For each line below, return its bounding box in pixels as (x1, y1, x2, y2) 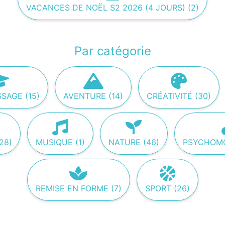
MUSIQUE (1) (35, 137, 85, 147)
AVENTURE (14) (63, 91, 123, 101)
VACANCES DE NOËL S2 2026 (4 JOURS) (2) (26, 3, 199, 13)
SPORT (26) (145, 183, 190, 193)
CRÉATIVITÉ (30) (147, 91, 211, 101)
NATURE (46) (108, 137, 159, 147)
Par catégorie (74, 44, 151, 58)
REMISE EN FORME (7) (35, 183, 122, 193)
